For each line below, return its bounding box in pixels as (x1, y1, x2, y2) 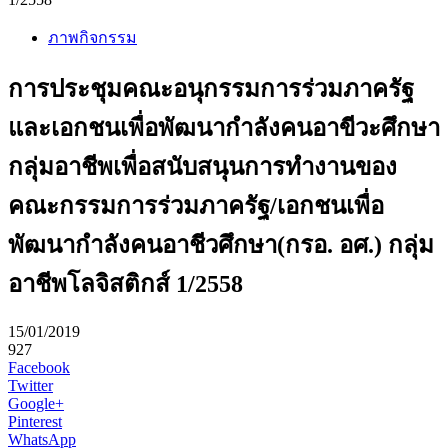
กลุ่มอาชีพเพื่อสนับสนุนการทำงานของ (8, 154, 397, 181)
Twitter (8, 377, 53, 395)
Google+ (8, 395, 64, 413)
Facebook (8, 359, 70, 377)
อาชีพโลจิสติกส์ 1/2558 (8, 271, 243, 298)
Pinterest (8, 413, 62, 431)
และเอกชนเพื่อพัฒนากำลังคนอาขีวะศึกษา (8, 115, 440, 142)
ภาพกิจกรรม (48, 28, 137, 46)
